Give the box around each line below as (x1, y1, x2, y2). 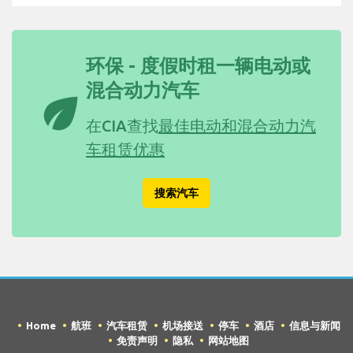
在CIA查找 (86, 117, 158, 136)
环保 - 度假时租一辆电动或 (86, 55, 310, 77)
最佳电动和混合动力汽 (158, 117, 316, 136)
